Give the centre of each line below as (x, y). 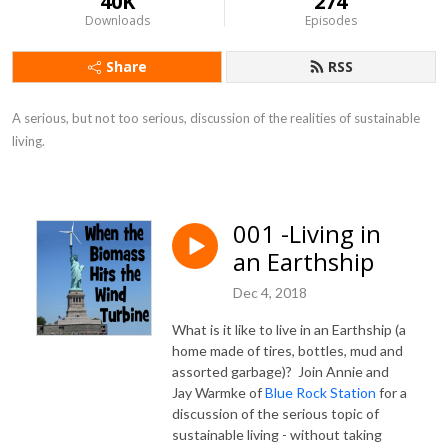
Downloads (117, 20)
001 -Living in (307, 233)
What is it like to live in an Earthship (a (289, 329)
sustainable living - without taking (277, 434)
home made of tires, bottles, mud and (287, 350)
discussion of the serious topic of (275, 413)
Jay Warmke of (218, 392)
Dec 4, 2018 (270, 292)
